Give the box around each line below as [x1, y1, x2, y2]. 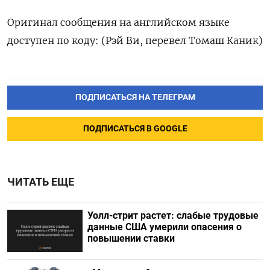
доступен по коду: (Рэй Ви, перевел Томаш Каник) [7, 34, 263, 46]
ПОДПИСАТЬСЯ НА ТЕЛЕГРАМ [75, 92, 195, 102]
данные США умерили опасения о [87, 221, 242, 233]
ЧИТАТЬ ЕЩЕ [7, 175, 74, 188]
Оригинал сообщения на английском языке [7, 16, 230, 28]
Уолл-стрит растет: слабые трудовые [87, 209, 259, 221]
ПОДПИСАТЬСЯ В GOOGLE [83, 123, 187, 134]
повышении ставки [87, 232, 175, 244]
